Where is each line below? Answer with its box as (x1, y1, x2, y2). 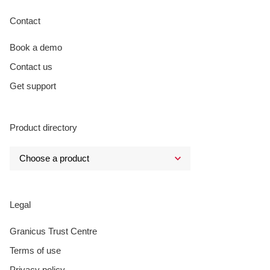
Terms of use (10, 245, 61, 256)
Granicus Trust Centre (10, 225, 97, 236)
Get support (10, 80, 56, 91)
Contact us (10, 61, 52, 72)
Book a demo (10, 42, 62, 52)
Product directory (10, 122, 77, 133)
